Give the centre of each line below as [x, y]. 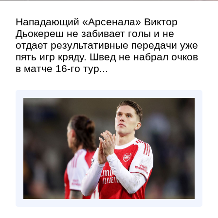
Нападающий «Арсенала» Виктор [97, 22]
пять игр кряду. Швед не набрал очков [107, 57]
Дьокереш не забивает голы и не [95, 33]
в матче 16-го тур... [62, 68]
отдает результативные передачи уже [107, 45]
